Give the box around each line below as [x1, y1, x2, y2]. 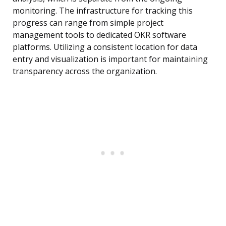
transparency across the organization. [13, 66, 157, 77]
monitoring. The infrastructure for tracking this [13, 5, 193, 17]
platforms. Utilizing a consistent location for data [13, 41, 197, 53]
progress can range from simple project [13, 17, 163, 29]
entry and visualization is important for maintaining [13, 53, 208, 65]
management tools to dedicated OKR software [13, 29, 186, 41]
